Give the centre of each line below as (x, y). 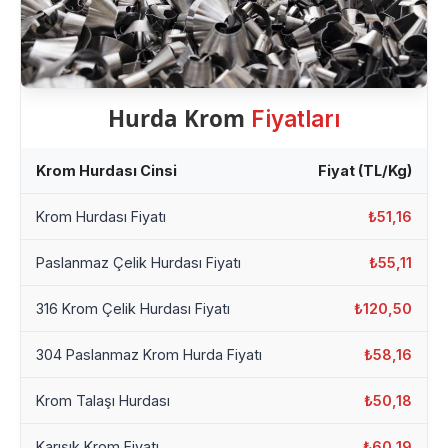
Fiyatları (295, 119)
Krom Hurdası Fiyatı (101, 217)
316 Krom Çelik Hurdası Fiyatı (133, 309)
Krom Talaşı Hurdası (103, 401)
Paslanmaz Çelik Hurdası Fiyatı (138, 263)
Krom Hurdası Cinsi (106, 171)
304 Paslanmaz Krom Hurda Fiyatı (149, 355)
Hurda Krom (179, 119)
